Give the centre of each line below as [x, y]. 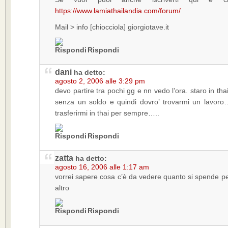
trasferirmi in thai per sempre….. [107, 113]
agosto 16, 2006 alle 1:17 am [102, 167]
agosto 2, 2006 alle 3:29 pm [100, 81]
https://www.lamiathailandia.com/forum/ [118, 11]
